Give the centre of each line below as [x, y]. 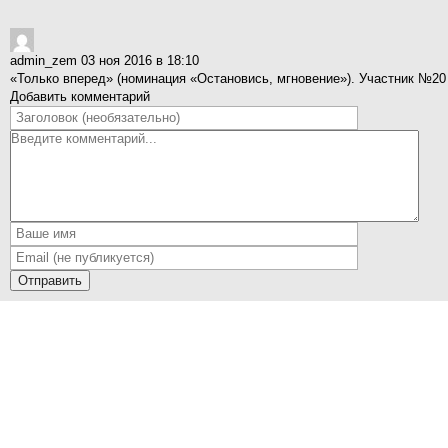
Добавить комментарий [80, 96]
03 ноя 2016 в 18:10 [140, 60]
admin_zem [45, 60]
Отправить [50, 280]
